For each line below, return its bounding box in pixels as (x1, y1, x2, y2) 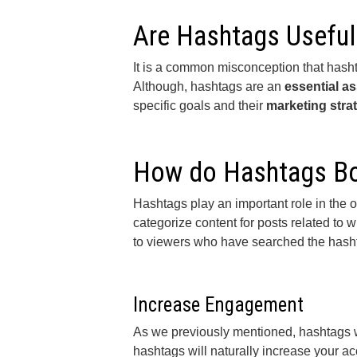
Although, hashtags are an (133, 80, 284, 93)
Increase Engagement (133, 293, 308, 316)
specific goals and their (133, 99, 266, 112)
